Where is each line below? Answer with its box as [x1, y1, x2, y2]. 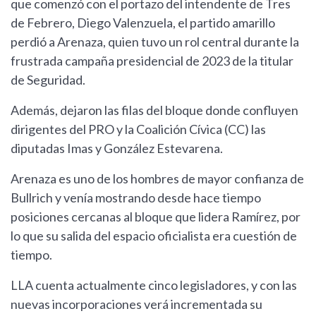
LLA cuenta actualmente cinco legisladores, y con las [11, 277, 297, 293]
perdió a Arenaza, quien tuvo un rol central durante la [11, 34, 299, 50]
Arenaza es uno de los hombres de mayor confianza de [11, 171, 304, 187]
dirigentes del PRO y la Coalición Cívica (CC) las [11, 121, 266, 138]
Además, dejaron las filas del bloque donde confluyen [11, 102, 298, 119]
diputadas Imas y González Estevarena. [11, 140, 223, 157]
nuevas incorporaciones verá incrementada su [11, 296, 262, 312]
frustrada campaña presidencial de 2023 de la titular [11, 53, 293, 69]
